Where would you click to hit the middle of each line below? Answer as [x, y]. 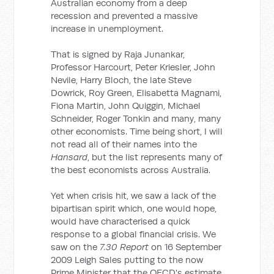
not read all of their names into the [124, 144]
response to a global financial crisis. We [134, 234]
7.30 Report [124, 247]
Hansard [69, 157]
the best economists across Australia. [131, 170]
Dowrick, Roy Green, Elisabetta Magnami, [136, 93]
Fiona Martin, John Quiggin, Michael [126, 106]
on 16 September [185, 247]
